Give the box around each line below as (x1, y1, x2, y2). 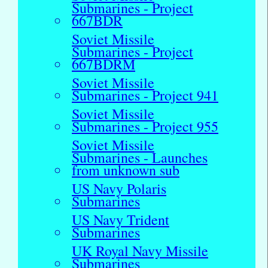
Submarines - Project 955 (72, 117, 218, 136)
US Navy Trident (72, 210, 169, 230)
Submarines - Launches (72, 148, 208, 167)
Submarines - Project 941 (72, 86, 218, 105)
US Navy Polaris (72, 179, 166, 199)
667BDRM (72, 54, 135, 74)
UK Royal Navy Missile (72, 241, 208, 261)
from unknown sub (72, 160, 179, 180)
